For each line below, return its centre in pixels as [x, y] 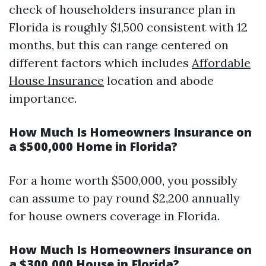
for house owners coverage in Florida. [114, 216]
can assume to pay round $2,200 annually [124, 198]
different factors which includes [100, 63]
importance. [43, 98]
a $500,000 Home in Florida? [93, 146]
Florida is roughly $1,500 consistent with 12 [128, 27]
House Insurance [56, 80]
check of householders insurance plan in [122, 9]
